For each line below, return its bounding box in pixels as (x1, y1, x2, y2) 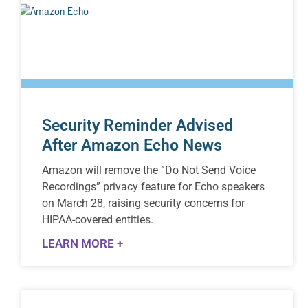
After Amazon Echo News (42, 135, 223, 155)
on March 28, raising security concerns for (42, 196, 245, 210)
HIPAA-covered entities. (42, 212, 154, 226)
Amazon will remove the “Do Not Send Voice (42, 163, 256, 177)
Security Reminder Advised (42, 115, 234, 135)
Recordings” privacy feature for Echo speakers (42, 179, 265, 193)
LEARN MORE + (42, 236, 124, 250)
